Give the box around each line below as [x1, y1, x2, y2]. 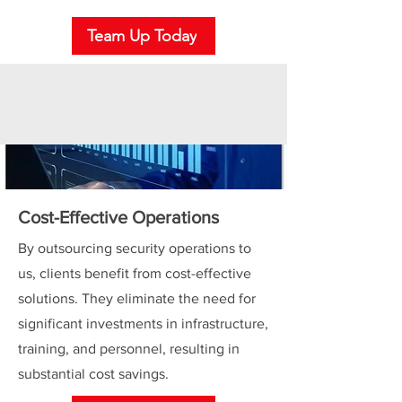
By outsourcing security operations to [18, 240, 251, 256]
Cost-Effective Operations [18, 207, 219, 227]
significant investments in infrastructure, [18, 316, 268, 331]
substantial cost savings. [18, 366, 169, 381]
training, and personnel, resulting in [18, 341, 240, 356]
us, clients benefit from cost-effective [18, 266, 251, 281]
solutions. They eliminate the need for [18, 291, 256, 306]
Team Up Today [87, 26, 197, 46]
